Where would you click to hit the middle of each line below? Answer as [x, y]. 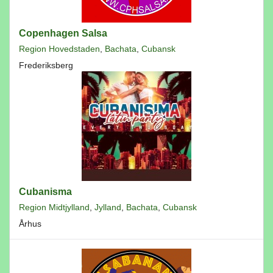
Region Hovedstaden [59, 49]
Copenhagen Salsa [63, 33]
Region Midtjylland [54, 207]
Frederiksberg [46, 65]
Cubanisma [45, 192]
